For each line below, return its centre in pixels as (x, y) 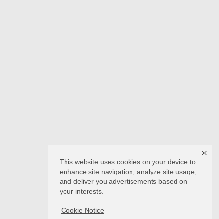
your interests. (82, 191)
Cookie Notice (82, 210)
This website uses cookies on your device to (128, 162)
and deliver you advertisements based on (123, 182)
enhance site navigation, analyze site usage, (128, 172)
